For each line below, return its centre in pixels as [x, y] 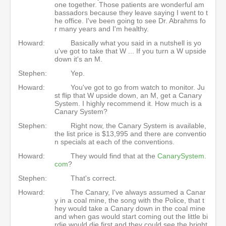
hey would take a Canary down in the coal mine [130, 208]
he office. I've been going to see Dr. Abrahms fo [130, 21]
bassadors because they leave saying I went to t [131, 13]
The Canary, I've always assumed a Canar [138, 192]
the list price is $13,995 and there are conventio [130, 134]
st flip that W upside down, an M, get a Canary [128, 95]
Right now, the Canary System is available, [138, 126]
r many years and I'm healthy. [103, 29]
